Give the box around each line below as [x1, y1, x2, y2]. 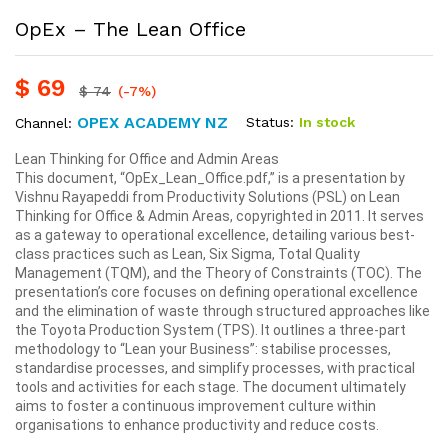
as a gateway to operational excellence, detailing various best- [15, 226, 415, 243]
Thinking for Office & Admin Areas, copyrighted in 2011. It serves [15, 207, 424, 224]
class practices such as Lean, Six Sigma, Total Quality [15, 245, 360, 262]
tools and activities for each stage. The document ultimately [15, 378, 406, 395]
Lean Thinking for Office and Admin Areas [15, 150, 279, 167]
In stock [299, 114, 355, 131]
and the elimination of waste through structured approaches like [15, 302, 430, 319]
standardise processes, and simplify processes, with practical [15, 359, 415, 376]
